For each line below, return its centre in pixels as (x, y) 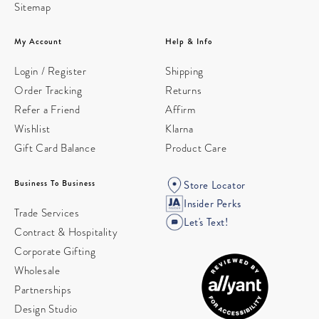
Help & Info (189, 41)
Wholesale (37, 270)
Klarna (179, 129)
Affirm (181, 110)
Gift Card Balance (55, 148)
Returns (184, 90)
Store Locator (215, 185)
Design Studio (46, 309)
